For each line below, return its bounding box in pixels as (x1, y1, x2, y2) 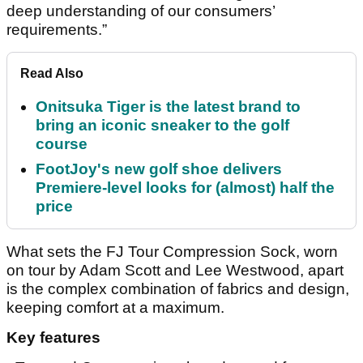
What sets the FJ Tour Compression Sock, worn (6, 243, 338, 261)
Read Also (20, 66, 83, 81)
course (36, 135, 88, 153)
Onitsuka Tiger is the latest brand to (36, 98, 301, 116)
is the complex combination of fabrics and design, (6, 280, 349, 298)
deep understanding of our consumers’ (6, 2, 275, 20)
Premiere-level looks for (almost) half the (36, 179, 335, 197)
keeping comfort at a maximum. (6, 299, 224, 317)
